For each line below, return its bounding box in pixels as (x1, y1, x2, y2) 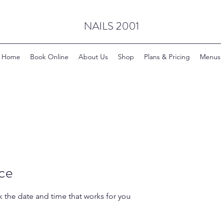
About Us (78, 52, 108, 61)
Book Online (30, 52, 69, 61)
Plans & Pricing (144, 52, 190, 61)
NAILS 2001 (83, 18, 139, 34)
